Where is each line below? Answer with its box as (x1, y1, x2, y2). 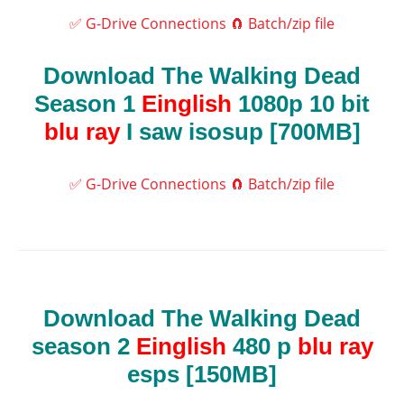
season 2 (31, 333, 136, 361)
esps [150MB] (127, 361, 277, 389)
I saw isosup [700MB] (119, 118, 361, 146)
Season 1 (34, 90, 142, 118)
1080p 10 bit (232, 90, 370, 118)
